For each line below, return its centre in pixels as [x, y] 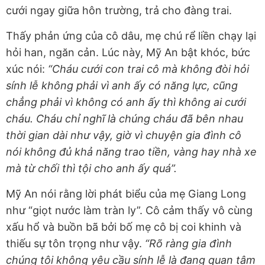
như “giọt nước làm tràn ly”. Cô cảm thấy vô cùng [129, 210]
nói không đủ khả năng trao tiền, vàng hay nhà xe [131, 151]
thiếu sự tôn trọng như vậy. [75, 243]
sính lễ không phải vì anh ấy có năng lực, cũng [122, 85]
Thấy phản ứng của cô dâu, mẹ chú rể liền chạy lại [131, 35]
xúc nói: [27, 69]
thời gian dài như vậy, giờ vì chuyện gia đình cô [124, 135]
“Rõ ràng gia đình [188, 243]
